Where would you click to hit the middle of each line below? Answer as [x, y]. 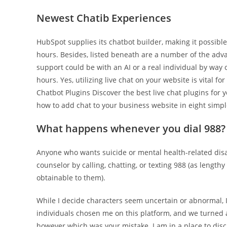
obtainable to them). [71, 178]
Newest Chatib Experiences [104, 18]
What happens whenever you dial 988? [131, 128]
